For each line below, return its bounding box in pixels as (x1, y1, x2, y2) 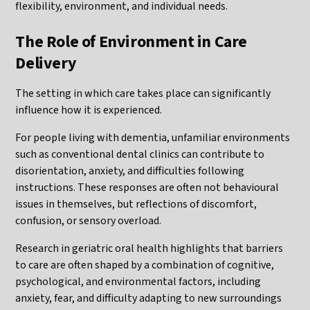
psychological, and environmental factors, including (15, 273, 262, 289)
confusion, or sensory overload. (15, 212, 162, 228)
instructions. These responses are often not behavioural (15, 179, 280, 195)
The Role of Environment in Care (15, 29, 247, 54)
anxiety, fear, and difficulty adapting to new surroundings (15, 290, 282, 306)
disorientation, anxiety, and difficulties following (15, 163, 245, 179)
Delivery (15, 51, 77, 75)
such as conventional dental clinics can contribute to (15, 146, 265, 162)
